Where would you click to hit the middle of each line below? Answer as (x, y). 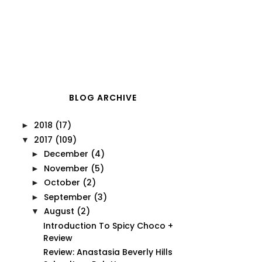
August (59, 211)
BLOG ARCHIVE (103, 98)
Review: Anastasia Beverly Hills (108, 252)
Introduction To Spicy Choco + (108, 225)
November (66, 168)
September (67, 197)
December (66, 154)
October (62, 182)
